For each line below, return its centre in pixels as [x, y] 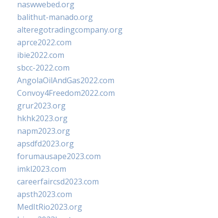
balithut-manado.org [55, 17]
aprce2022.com [44, 42]
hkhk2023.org [42, 118]
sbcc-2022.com [43, 68]
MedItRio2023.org [50, 207]
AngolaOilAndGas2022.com [66, 80]
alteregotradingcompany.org [70, 30]
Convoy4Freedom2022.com [66, 93]
